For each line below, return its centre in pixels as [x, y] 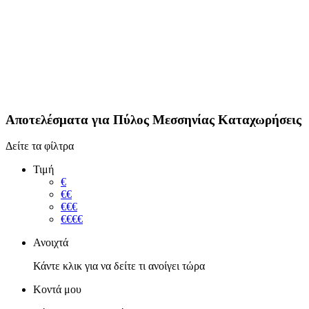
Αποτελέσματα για [59, 119]
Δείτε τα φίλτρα [40, 146]
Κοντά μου [57, 290]
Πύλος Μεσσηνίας [164, 119]
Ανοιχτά [51, 243]
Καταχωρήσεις [260, 119]
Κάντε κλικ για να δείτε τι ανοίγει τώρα [119, 266]
